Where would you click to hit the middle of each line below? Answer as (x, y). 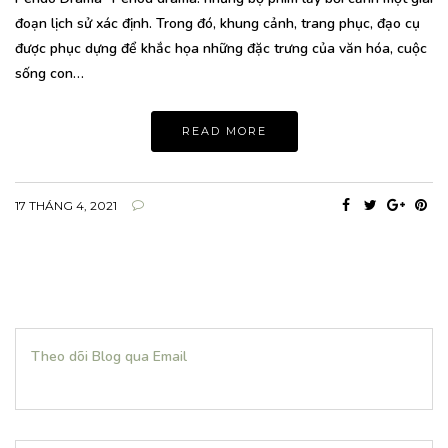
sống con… (49, 73)
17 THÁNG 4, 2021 (66, 205)
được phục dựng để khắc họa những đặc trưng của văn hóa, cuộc (221, 48)
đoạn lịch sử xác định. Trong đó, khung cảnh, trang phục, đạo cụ (217, 23)
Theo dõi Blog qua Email (109, 356)
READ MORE (224, 131)
